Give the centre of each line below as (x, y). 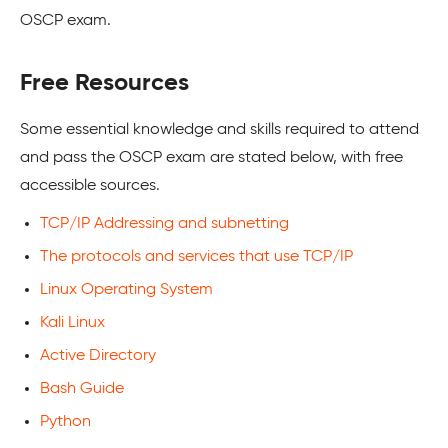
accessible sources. (90, 185)
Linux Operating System (126, 289)
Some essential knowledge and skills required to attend (219, 129)
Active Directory (98, 355)
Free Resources (104, 82)
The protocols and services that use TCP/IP (196, 256)
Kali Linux (72, 322)
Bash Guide (82, 388)
